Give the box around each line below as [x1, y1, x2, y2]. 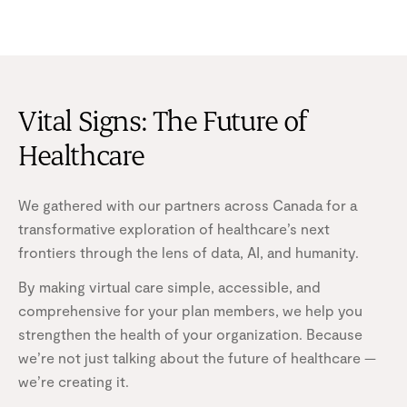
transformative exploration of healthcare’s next [18, 219, 330, 237]
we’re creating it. [18, 372, 129, 390]
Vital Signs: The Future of [18, 106, 308, 139]
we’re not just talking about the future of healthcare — [18, 348, 376, 366]
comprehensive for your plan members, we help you [18, 301, 362, 319]
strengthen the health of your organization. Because [18, 324, 362, 342]
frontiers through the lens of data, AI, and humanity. [18, 243, 359, 261]
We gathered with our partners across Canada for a [18, 195, 357, 213]
